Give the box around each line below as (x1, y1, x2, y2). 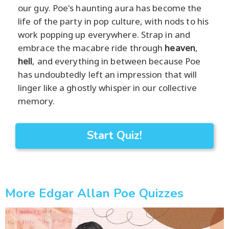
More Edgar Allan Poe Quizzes (5, 185, 184, 201)
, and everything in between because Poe (32, 55, 201, 67)
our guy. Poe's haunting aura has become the (18, 2, 202, 14)
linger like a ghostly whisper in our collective (18, 81, 197, 94)
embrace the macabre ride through (18, 41, 165, 54)
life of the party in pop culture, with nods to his (18, 15, 209, 27)
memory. (18, 95, 55, 107)
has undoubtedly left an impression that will (18, 68, 197, 80)
